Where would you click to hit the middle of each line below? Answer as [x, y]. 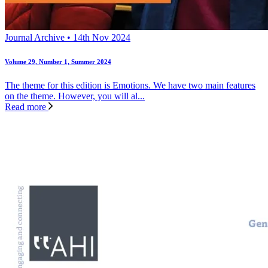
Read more [27, 107]
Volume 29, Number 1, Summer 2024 [58, 62]
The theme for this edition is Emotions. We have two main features [130, 86]
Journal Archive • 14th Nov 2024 [68, 38]
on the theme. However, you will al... [75, 96]
